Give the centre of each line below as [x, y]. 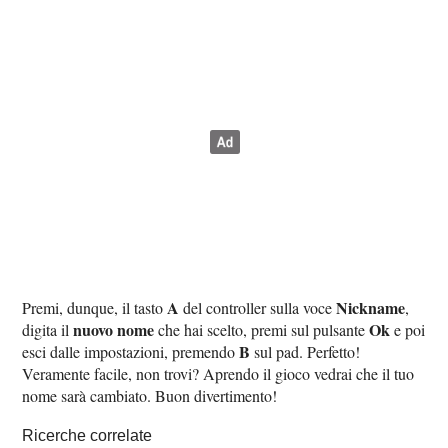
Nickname [371, 307]
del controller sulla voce [258, 307]
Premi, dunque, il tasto [95, 307]
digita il [48, 329]
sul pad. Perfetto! [305, 351]
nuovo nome [114, 329]
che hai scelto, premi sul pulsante [262, 329]
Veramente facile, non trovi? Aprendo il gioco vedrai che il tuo [218, 373]
